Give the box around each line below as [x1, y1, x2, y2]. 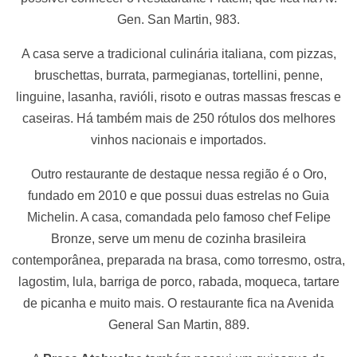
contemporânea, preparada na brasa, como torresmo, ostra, [12, 253, 345, 267]
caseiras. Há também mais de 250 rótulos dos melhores [22, 111, 335, 125]
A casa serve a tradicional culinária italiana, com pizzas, [21, 46, 336, 61]
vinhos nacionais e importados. [91, 132, 266, 147]
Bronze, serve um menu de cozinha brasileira [51, 231, 306, 245]
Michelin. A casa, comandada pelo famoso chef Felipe [26, 210, 331, 224]
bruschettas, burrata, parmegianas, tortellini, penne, [34, 68, 323, 82]
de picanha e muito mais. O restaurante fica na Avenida [23, 296, 334, 310]
